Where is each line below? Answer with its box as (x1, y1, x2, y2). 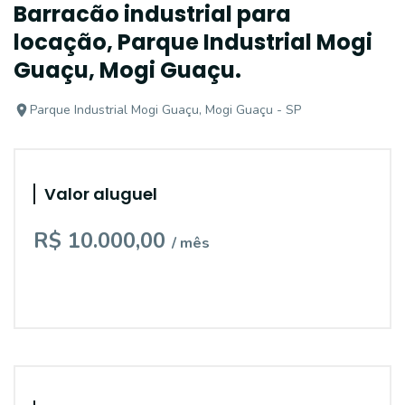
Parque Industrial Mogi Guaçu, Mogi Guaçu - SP (30, 101, 301, 118)
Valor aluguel (44, 183, 157, 205)
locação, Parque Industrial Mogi (14, 27, 372, 57)
